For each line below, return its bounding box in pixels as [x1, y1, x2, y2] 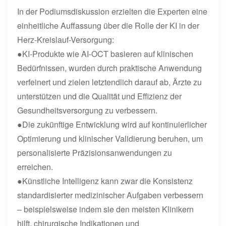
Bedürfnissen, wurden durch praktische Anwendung [17, 62, 202, 74]
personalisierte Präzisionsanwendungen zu [17, 146, 173, 158]
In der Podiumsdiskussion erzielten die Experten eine [17, 5, 208, 17]
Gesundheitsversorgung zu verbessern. [17, 104, 158, 116]
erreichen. [17, 160, 53, 173]
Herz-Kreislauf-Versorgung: [17, 33, 115, 45]
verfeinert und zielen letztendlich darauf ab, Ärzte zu [17, 76, 202, 88]
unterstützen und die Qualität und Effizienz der [17, 90, 182, 102]
